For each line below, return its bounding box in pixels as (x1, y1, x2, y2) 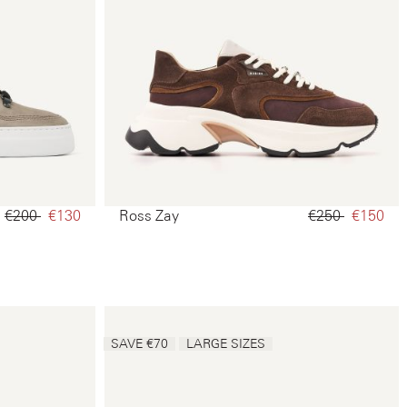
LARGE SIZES (186, 336, 265, 352)
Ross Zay (119, 207, 179, 224)
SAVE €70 (111, 336, 168, 352)
